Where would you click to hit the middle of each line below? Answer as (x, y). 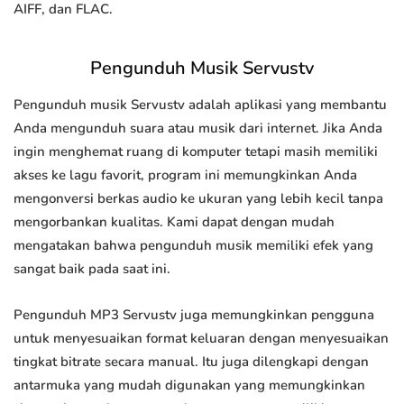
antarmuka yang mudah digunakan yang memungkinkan (189, 386)
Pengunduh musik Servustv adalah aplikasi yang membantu (200, 105)
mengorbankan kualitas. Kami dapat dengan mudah (174, 222)
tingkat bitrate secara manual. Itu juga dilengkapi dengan (191, 362)
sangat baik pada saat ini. (92, 269)
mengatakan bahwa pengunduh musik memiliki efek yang (193, 246)
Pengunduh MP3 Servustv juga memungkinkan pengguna (194, 315)
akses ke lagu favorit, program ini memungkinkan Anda (185, 175)
